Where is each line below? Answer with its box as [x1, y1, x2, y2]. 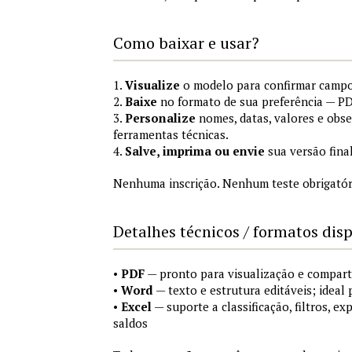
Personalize [125, 110, 196, 126]
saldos [113, 315, 148, 331]
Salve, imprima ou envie [125, 143, 265, 159]
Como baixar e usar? [113, 32, 259, 53]
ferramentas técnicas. [113, 126, 229, 142]
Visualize [125, 77, 180, 93]
